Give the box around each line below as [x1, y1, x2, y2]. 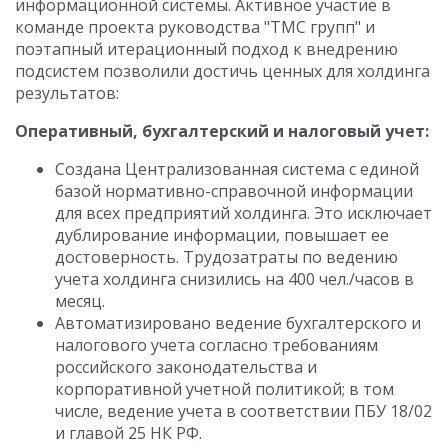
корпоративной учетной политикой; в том [55, 378, 394, 400]
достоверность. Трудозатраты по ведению [55, 246, 398, 268]
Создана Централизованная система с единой [55, 158, 419, 180]
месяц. [55, 290, 105, 312]
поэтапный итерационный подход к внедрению [15, 38, 398, 60]
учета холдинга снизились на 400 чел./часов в [55, 268, 414, 290]
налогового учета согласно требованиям [55, 334, 378, 356]
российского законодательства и [55, 356, 317, 378]
